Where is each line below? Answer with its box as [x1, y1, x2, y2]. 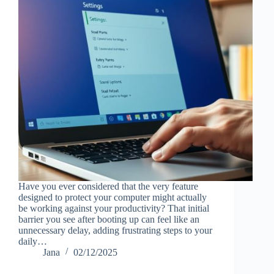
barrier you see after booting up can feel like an [18, 213, 199, 224]
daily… [18, 235, 47, 246]
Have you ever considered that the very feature [18, 180, 198, 191]
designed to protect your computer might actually [18, 191, 207, 202]
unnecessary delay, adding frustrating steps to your [18, 224, 212, 235]
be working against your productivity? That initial [18, 202, 209, 213]
